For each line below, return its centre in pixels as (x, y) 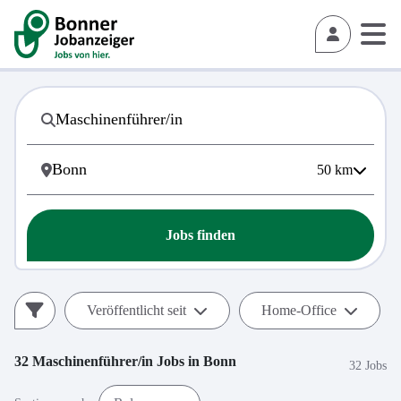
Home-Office (299, 310)
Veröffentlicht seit (137, 310)
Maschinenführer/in (93, 361)
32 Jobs (368, 365)
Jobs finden (200, 235)
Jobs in (178, 361)
